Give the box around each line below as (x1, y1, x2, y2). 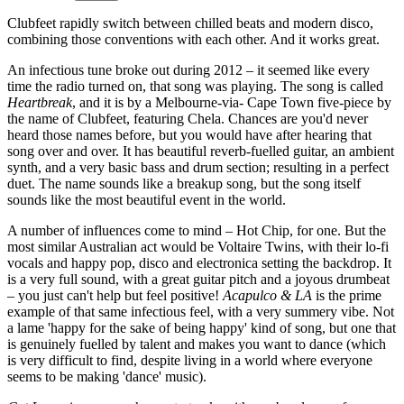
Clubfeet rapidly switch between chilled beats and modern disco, (7, 14, 373, 31)
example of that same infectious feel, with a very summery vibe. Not (7, 303, 394, 319)
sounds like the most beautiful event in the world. (7, 191, 286, 207)
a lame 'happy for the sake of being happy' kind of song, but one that (7, 319, 396, 335)
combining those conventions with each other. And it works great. (7, 31, 380, 47)
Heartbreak (7, 94, 72, 110)
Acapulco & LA (223, 287, 312, 303)
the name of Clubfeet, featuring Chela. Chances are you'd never (7, 110, 368, 126)
